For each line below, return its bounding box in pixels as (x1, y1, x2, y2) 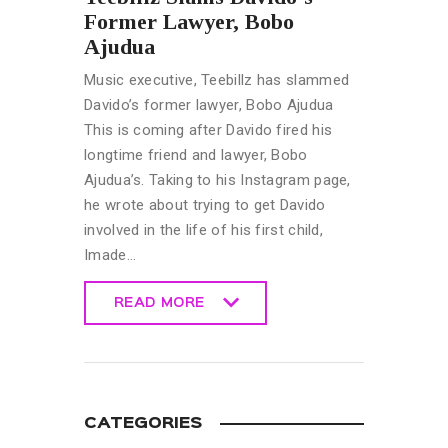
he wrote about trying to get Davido (84, 195, 326, 214)
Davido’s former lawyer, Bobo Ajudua (84, 95, 334, 114)
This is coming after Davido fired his (84, 120, 333, 139)
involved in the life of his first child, (84, 220, 324, 239)
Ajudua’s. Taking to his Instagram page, (84, 170, 351, 189)
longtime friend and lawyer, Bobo (84, 145, 308, 164)
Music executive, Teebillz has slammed (84, 70, 350, 89)
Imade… (84, 245, 136, 264)
